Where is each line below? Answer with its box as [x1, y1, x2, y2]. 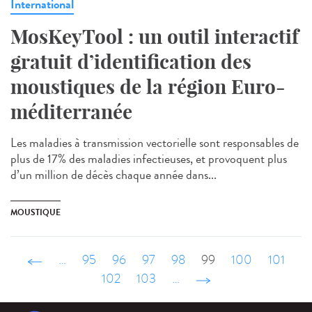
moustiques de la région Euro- [10, 75, 285, 100]
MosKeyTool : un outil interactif [10, 24, 299, 49]
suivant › [195, 270, 237, 288]
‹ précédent [42, 251, 98, 270]
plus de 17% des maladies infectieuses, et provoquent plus [10, 150, 287, 169]
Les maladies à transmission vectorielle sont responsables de [10, 134, 299, 153]
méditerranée [10, 100, 132, 125]
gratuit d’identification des [10, 49, 251, 75]
